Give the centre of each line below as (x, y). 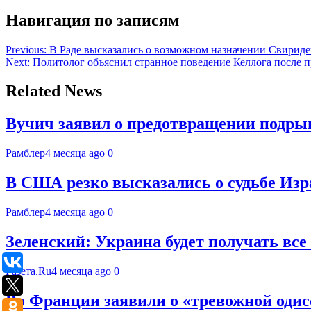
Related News (54, 91)
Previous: (26, 49)
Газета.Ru (28, 271)
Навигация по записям (92, 20)
